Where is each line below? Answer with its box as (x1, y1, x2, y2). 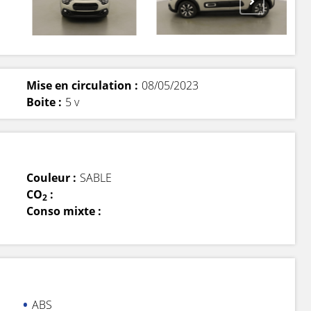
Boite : (26, 94, 62, 110)
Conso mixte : (26, 203, 101, 219)
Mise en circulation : (26, 77, 138, 93)
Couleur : (26, 169, 76, 185)
